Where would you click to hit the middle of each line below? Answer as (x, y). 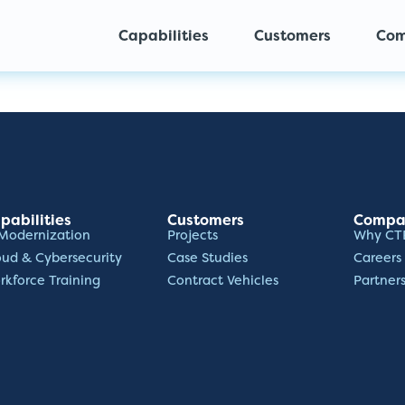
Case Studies (208, 258)
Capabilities (163, 35)
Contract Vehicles (223, 281)
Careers (378, 258)
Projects (193, 235)
